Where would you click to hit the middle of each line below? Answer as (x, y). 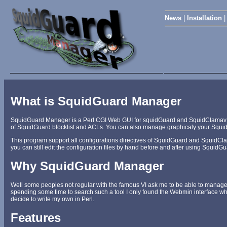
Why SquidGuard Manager (87, 166)
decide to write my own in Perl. (52, 199)
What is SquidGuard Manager (96, 101)
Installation (204, 18)
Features (36, 218)
